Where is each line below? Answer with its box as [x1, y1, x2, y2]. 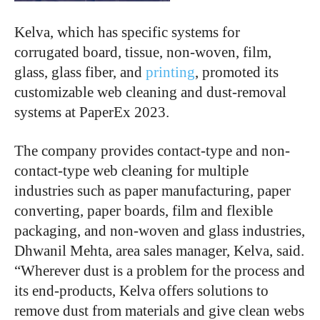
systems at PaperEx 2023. [14, 104, 169, 121]
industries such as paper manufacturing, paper [14, 182, 291, 200]
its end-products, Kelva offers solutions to [14, 282, 269, 300]
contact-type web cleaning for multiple [14, 162, 249, 180]
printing [146, 64, 195, 81]
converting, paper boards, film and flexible [14, 202, 273, 220]
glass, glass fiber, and [14, 64, 146, 81]
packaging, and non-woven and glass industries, [14, 222, 305, 240]
